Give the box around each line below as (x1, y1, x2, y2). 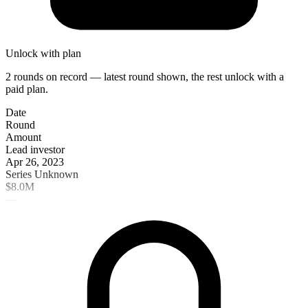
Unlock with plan (5, 47, 81, 59)
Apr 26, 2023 (5, 155, 64, 168)
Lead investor (5, 143, 65, 155)
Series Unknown (5, 168, 78, 180)
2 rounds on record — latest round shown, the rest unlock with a (5, 70, 284, 82)
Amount (5, 131, 41, 143)
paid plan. (5, 82, 48, 95)
